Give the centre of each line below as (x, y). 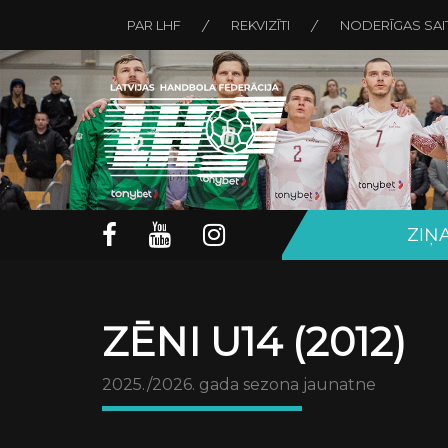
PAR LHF (154, 25)
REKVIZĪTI (260, 25)
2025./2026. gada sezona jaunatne (239, 384)
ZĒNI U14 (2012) (254, 341)
